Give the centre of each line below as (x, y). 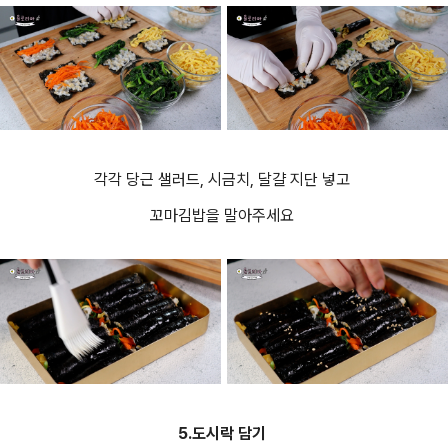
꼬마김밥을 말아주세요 (224, 216)
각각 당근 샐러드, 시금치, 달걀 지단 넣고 (224, 180)
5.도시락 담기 (224, 433)
